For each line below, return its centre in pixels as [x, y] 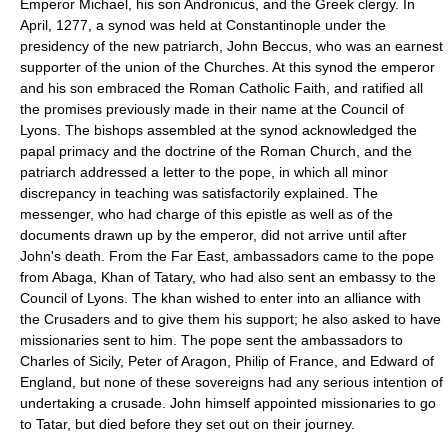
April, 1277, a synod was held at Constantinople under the [203, 24]
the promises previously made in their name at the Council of [212, 108]
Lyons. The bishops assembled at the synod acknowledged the [218, 129]
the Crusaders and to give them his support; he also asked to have [230, 318]
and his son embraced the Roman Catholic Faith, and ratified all [221, 87]
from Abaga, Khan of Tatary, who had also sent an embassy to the [228, 276]
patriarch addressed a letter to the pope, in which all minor [204, 171]
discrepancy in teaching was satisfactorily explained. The [199, 192]
